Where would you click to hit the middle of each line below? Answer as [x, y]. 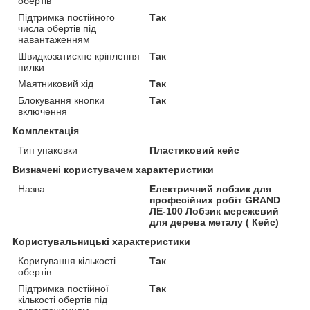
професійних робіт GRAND [215, 200]
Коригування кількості [67, 261]
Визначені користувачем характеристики [113, 170]
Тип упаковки [48, 151]
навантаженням [54, 40]
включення [43, 112]
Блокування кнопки [61, 101]
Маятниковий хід [56, 84]
